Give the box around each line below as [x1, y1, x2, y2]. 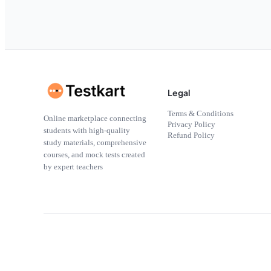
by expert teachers [44, 163, 103, 171]
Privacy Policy [168, 120, 216, 129]
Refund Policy [168, 131, 215, 140]
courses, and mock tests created [44, 151, 145, 159]
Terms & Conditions [168, 109, 234, 118]
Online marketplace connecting [44, 114, 146, 123]
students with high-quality [44, 126, 130, 135]
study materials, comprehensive [44, 139, 146, 147]
